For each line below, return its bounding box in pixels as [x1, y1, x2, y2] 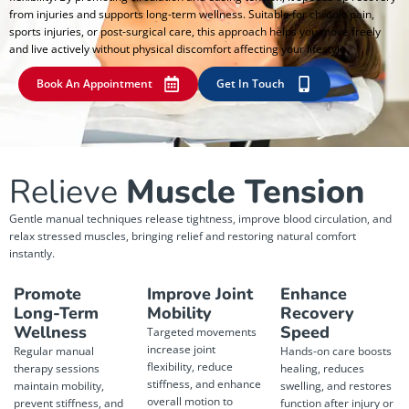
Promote [14, 282, 81, 305]
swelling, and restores [280, 377, 392, 393]
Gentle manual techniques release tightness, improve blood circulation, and [9, 210, 392, 226]
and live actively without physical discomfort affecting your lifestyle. [9, 40, 349, 57]
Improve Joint [147, 282, 253, 305]
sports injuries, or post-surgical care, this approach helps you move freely [9, 23, 381, 39]
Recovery [280, 301, 354, 324]
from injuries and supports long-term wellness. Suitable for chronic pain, [9, 5, 374, 22]
